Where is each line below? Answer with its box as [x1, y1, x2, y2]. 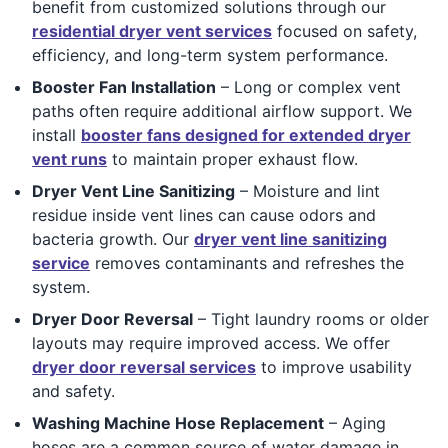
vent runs [32, 148, 107, 169]
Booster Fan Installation [32, 76, 216, 97]
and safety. [32, 380, 115, 401]
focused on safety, [272, 20, 417, 41]
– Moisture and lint [235, 180, 380, 201]
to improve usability [256, 356, 412, 377]
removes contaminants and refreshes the [90, 252, 404, 273]
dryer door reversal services [32, 356, 256, 377]
